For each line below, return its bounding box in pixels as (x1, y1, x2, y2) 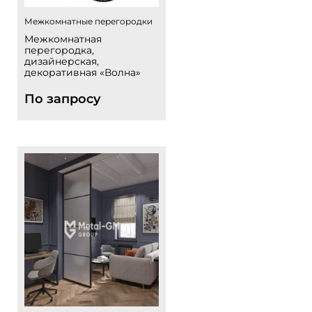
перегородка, (24, 44, 94, 56)
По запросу (24, 91, 101, 107)
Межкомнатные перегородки (24, 16, 153, 26)
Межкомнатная (24, 33, 102, 45)
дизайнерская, (24, 55, 99, 68)
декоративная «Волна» (24, 66, 141, 79)
